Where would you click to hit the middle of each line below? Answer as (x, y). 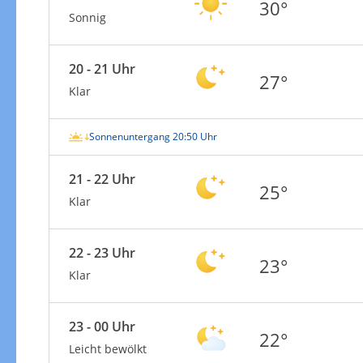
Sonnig (87, 17)
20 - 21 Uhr (102, 68)
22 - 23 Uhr (102, 252)
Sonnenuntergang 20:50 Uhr (153, 136)
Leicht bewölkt (107, 348)
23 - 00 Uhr (102, 326)
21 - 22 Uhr (102, 179)
